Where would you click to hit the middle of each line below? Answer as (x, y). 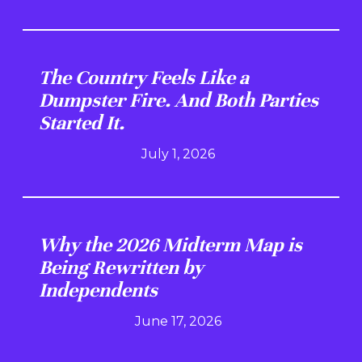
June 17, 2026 (178, 321)
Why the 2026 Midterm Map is (170, 244)
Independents (98, 290)
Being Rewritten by (121, 267)
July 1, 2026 (178, 154)
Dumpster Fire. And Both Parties (179, 100)
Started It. (82, 122)
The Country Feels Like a (144, 77)
